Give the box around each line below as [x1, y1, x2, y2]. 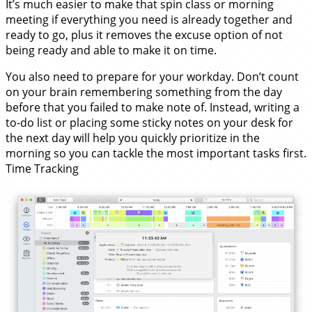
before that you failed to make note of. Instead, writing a [6, 99, 299, 115]
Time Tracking [6, 160, 79, 176]
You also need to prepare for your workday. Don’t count [6, 68, 299, 84]
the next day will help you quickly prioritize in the [6, 130, 260, 146]
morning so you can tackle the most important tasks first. [6, 145, 306, 161]
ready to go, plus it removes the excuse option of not [6, 26, 283, 42]
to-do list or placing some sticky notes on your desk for [6, 114, 293, 130]
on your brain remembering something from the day [6, 84, 282, 100]
